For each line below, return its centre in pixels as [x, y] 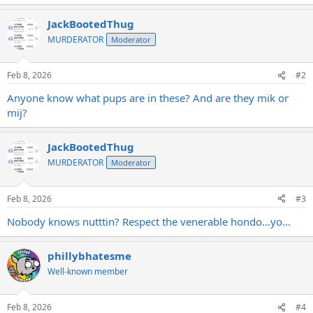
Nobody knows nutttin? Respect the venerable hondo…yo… [149, 221]
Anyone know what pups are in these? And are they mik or [148, 98]
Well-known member [88, 271]
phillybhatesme [89, 255]
